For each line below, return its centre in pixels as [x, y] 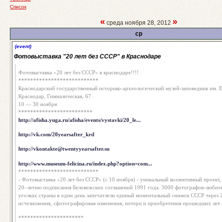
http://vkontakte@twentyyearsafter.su [64, 149]
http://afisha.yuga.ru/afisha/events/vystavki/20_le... [80, 120]
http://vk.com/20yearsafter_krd [56, 135]
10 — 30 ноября [38, 104]
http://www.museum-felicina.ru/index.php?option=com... [85, 163]
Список [18, 6]
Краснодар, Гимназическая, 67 [55, 96]
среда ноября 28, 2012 [139, 23]
